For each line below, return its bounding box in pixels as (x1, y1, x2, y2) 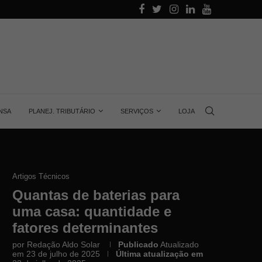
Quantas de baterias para (12, 187, 180, 203)
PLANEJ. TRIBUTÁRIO (29, 108, 95, 115)
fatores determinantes (12, 220, 158, 236)
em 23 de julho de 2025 (12, 249, 100, 258)
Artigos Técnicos (12, 172, 70, 181)
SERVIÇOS (120, 108, 153, 115)
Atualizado (160, 240, 199, 249)
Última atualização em (116, 249, 203, 258)
